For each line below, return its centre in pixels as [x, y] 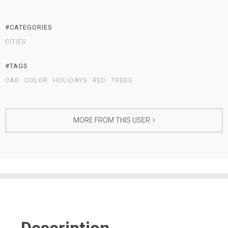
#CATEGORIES [29, 27]
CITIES [16, 42]
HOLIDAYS [70, 80]
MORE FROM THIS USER [111, 120]
